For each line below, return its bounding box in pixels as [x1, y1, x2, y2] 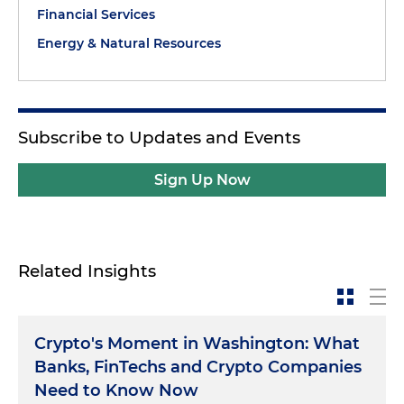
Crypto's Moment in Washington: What [34, 334, 360, 353]
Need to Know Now [34, 381, 198, 400]
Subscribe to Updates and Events [18, 127, 300, 148]
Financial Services [37, 6, 155, 23]
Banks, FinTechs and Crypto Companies [34, 357, 362, 377]
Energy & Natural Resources [37, 35, 221, 51]
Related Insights [18, 261, 156, 281]
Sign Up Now [153, 171, 251, 188]
